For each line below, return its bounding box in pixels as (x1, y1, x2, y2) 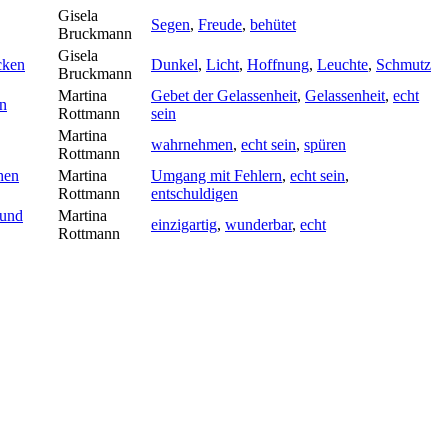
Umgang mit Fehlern (151, 166, 282, 184)
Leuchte (317, 55, 368, 73)
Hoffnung (247, 55, 309, 73)
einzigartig (151, 215, 217, 233)
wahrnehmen (151, 135, 233, 153)
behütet (250, 15, 296, 33)
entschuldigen (151, 184, 238, 202)
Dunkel (151, 55, 198, 73)
